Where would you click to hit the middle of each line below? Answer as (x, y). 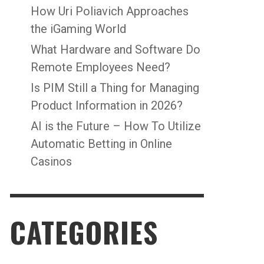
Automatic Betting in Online (101, 143)
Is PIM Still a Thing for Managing (115, 88)
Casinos (51, 161)
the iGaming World (80, 29)
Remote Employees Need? (100, 67)
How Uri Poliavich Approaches (110, 11)
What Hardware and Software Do (115, 49)
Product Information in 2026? (107, 105)
